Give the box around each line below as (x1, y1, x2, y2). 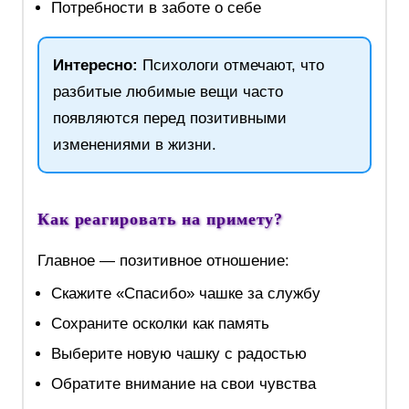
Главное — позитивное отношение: (37, 252, 289, 270)
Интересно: (52, 57, 138, 75)
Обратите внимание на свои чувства (50, 375, 316, 393)
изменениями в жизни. (52, 136, 216, 154)
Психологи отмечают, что (137, 57, 324, 75)
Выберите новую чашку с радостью (50, 345, 307, 363)
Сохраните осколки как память (50, 315, 269, 333)
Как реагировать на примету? (37, 210, 284, 229)
